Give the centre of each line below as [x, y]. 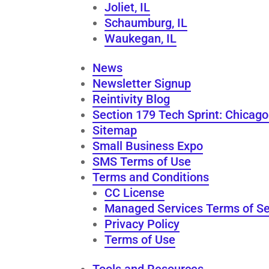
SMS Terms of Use [142, 161]
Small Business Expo [148, 146]
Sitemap [115, 130]
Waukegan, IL [141, 38]
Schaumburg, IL [146, 23]
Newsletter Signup [142, 83]
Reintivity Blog [131, 99]
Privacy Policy [142, 224]
